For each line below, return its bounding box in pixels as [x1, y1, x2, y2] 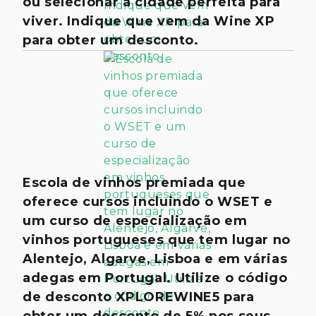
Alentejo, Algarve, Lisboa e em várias [23, 251, 288, 267]
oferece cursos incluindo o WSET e [23, 194, 273, 209]
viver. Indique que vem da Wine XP [23, 13, 275, 29]
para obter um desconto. [23, 32, 199, 48]
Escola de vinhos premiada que [23, 175, 246, 190]
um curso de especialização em [23, 213, 248, 229]
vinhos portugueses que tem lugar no [23, 232, 291, 248]
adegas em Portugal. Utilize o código [23, 270, 288, 286]
